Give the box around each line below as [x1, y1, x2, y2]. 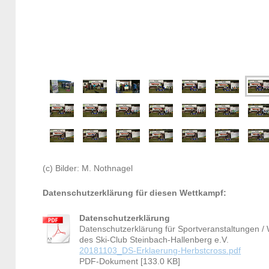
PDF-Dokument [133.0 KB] [79, 256, 181, 266]
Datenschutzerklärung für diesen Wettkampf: [43, 189, 227, 198]
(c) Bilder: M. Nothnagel [43, 163, 133, 173]
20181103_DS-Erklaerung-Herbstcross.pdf [79, 246, 241, 255]
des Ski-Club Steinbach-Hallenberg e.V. [79, 235, 229, 244]
